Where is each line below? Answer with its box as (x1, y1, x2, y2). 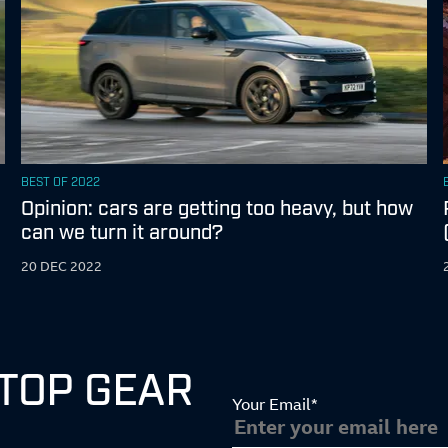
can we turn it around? (21, 217, 224, 242)
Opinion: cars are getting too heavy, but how (21, 193, 414, 218)
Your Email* (232, 392, 318, 415)
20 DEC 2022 (21, 256, 103, 275)
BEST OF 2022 (21, 173, 101, 188)
